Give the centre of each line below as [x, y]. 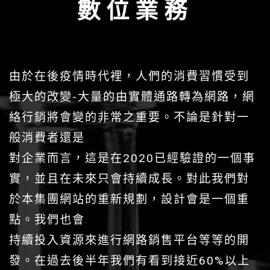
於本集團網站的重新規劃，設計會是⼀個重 [129, 199]
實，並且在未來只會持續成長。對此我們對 [129, 178]
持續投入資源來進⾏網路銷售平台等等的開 [129, 240]
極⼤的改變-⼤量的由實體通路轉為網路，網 [132, 96]
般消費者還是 [47, 137]
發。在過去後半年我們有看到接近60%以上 [130, 260]
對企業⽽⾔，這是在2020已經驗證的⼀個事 [132, 158]
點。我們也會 [47, 219]
